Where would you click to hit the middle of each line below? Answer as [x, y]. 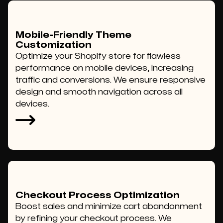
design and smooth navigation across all [99, 92]
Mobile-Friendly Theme [73, 35]
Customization [54, 45]
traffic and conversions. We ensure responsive [111, 80]
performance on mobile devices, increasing [105, 68]
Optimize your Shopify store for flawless [98, 56]
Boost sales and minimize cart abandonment [109, 207]
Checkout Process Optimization [98, 195]
